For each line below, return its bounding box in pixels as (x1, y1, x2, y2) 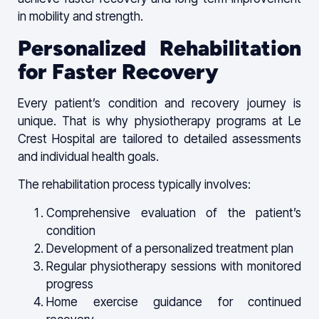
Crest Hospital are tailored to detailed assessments (18, 131, 301, 146)
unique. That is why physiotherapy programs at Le (18, 113, 301, 128)
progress (46, 276, 93, 291)
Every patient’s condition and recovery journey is (18, 95, 301, 110)
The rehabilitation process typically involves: (18, 177, 251, 192)
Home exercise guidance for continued (46, 294, 301, 309)
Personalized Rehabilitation (18, 34, 301, 61)
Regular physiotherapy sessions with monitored (46, 258, 301, 273)
